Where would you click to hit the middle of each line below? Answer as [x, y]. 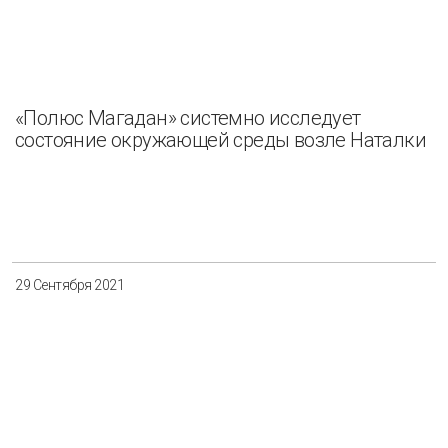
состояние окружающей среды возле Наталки [220, 139]
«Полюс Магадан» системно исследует [188, 117]
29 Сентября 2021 [69, 284]
